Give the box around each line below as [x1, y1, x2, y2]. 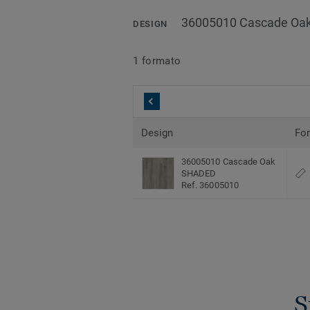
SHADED [181, 168, 217, 179]
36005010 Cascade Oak [181, 156, 276, 167]
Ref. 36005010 [181, 180, 239, 191]
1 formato [133, 54, 181, 67]
